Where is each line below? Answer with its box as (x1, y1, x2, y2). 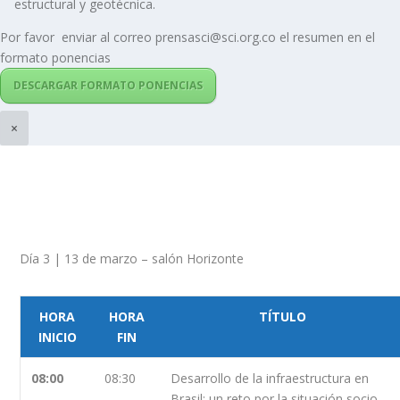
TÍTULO (259, 307, 307, 325)
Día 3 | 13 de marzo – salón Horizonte (20, 249, 245, 267)
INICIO (37, 328, 77, 346)
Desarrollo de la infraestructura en (171, 369, 370, 387)
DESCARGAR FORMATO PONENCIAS (13, 77, 203, 93)
